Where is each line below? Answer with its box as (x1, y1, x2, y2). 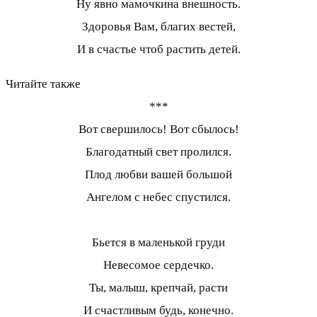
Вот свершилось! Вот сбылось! (78, 122, 239, 137)
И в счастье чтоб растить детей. (76, 42, 241, 57)
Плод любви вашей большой (85, 168, 232, 182)
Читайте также (6, 77, 81, 91)
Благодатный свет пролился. (86, 145, 231, 159)
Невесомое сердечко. (103, 258, 214, 272)
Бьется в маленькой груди (92, 236, 225, 250)
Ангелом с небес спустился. (86, 190, 231, 204)
